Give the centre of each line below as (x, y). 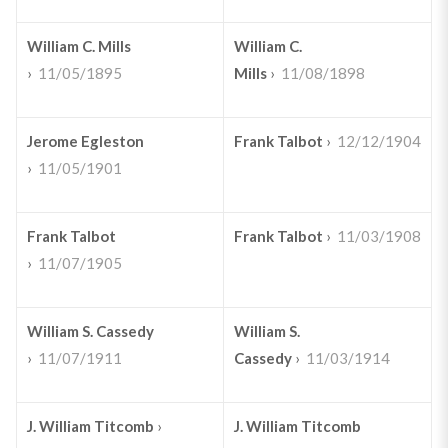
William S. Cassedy (90, 331)
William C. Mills (78, 46)
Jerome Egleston (85, 141)
